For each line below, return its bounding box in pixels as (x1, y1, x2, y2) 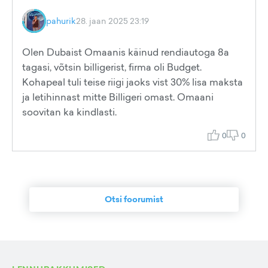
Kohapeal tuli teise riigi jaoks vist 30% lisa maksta (22, 75, 243, 89)
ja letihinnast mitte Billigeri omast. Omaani (22, 90, 214, 103)
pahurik (46, 15, 76, 26)
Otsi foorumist (105, 193, 163, 205)
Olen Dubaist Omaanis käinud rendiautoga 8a (22, 45, 229, 59)
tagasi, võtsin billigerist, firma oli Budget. (22, 60, 202, 74)
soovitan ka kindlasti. (22, 105, 117, 118)
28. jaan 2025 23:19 (76, 15, 149, 26)
